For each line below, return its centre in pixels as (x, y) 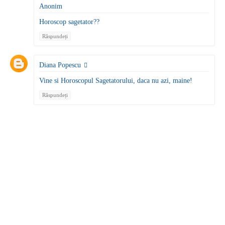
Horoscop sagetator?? (69, 22)
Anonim (51, 7)
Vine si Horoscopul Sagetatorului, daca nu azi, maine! (116, 80)
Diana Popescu (60, 65)
